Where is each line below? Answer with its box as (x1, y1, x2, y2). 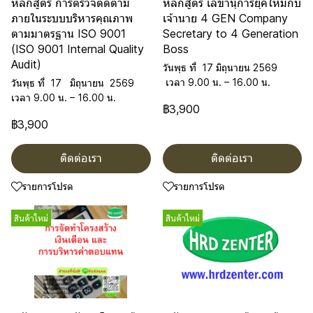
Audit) (11, 57, 41, 71)
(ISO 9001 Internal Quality (11, 42, 144, 56)
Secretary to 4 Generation (162, 27, 298, 41)
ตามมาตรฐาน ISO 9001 (11, 27, 126, 41)
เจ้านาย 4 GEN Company (162, 11, 288, 25)
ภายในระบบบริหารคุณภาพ (11, 11, 133, 25)
